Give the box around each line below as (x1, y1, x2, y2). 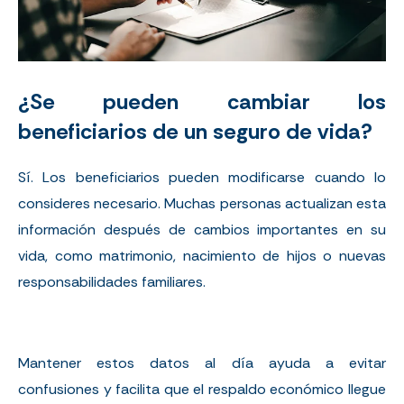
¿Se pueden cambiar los (18, 87, 386, 116)
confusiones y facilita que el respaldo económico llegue (18, 380, 386, 399)
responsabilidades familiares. (18, 272, 206, 292)
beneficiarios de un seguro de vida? (18, 117, 372, 146)
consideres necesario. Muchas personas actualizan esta (18, 194, 386, 214)
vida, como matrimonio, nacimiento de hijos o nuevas (18, 246, 386, 266)
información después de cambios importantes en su (18, 220, 386, 240)
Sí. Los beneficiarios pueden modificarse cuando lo (18, 168, 386, 188)
